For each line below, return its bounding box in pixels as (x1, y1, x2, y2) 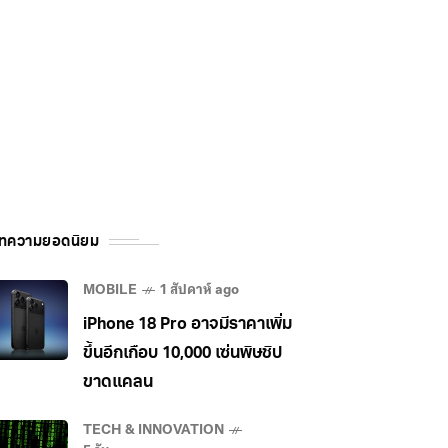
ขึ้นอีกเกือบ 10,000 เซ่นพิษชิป (83, 345, 282, 362)
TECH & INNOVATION (83, 422, 224, 438)
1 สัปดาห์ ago (160, 282, 239, 298)
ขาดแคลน (83, 374, 153, 391)
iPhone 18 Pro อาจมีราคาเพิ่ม (83, 316, 292, 333)
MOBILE (83, 282, 137, 298)
